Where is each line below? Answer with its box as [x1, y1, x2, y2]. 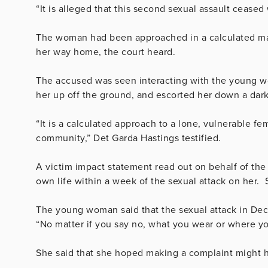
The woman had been [36, 31, 135, 44]
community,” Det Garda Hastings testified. [36, 132, 221, 144]
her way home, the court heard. [36, 45, 178, 58]
